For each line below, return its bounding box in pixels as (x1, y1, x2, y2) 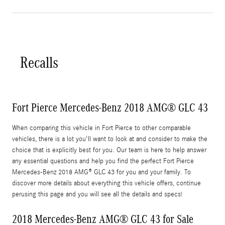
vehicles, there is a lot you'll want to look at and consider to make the (12, 135, 207, 144)
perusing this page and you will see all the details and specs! (12, 190, 182, 199)
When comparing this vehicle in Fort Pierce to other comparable (12, 124, 191, 133)
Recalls (20, 54, 58, 72)
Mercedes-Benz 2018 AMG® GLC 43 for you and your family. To (12, 168, 191, 177)
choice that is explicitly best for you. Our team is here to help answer (12, 146, 206, 155)
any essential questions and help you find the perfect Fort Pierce (12, 157, 194, 166)
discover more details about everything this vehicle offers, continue (12, 179, 201, 188)
